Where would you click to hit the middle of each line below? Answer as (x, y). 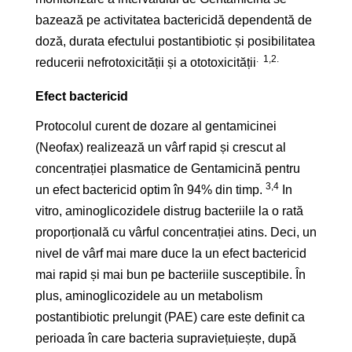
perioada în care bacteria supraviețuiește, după (166, 339)
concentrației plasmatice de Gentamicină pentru (168, 169)
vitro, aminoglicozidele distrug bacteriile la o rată (169, 211)
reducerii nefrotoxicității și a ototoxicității (146, 63)
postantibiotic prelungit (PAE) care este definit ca (170, 317)
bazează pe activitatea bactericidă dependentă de (174, 20)
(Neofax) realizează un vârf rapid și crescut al (161, 148)
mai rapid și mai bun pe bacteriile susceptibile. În (170, 275)
